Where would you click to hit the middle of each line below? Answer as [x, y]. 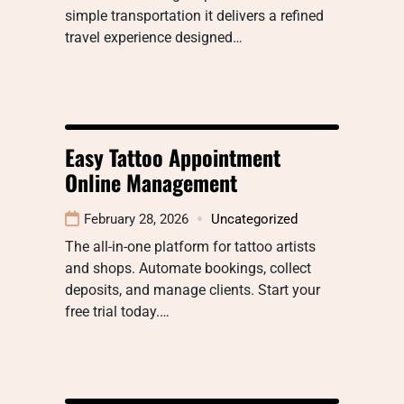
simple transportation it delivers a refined [194, 15]
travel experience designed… [154, 37]
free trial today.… [117, 311]
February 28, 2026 [136, 219]
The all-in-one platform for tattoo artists [190, 246]
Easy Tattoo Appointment [173, 156]
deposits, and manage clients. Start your [193, 289]
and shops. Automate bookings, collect [188, 268]
